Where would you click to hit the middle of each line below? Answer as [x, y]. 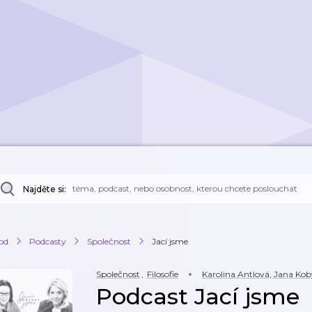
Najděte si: [45, 189]
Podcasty [48, 241]
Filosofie [163, 274]
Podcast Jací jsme [198, 296]
